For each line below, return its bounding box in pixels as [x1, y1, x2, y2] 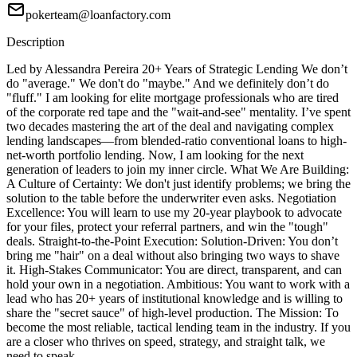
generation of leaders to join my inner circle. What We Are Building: [6, 163, 349, 177]
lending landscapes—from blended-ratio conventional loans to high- [6, 134, 347, 148]
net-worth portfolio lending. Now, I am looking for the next [6, 148, 304, 163]
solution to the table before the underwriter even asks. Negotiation [6, 191, 336, 206]
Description [6, 35, 65, 49]
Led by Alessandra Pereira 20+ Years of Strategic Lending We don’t [6, 62, 347, 76]
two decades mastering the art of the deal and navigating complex [6, 120, 334, 134]
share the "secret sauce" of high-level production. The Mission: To [6, 306, 339, 320]
